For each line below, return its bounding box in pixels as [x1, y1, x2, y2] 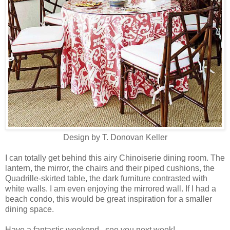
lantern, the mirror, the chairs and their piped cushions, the [5, 164, 215, 173]
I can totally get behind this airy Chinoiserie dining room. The [5, 154, 225, 163]
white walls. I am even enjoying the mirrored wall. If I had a [5, 184, 216, 194]
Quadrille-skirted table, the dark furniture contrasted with [5, 174, 207, 183]
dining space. [5, 205, 54, 214]
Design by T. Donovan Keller [63, 133, 167, 142]
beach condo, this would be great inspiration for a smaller [5, 195, 212, 204]
